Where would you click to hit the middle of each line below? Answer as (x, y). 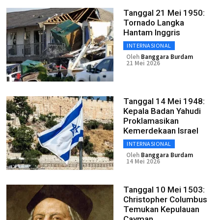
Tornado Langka (154, 23)
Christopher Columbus (165, 199)
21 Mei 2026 (143, 63)
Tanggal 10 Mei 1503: (164, 190)
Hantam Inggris (152, 32)
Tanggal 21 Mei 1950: (164, 13)
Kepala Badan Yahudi (162, 111)
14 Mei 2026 (143, 161)
